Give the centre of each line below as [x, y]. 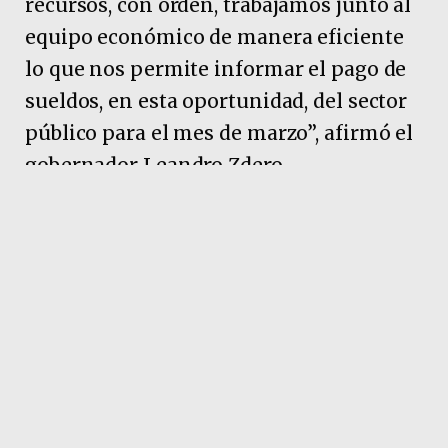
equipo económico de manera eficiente [214, 36]
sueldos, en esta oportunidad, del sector [216, 100]
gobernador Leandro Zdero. [156, 164]
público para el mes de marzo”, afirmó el [219, 132]
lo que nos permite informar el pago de [216, 68]
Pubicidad [224, 233]
